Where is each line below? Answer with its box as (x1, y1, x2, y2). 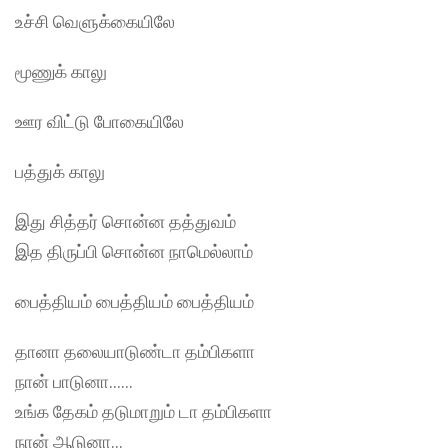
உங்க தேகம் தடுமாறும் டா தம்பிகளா (15, 401, 272, 423)
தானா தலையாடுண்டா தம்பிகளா (15, 341, 255, 363)
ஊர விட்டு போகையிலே (15, 111, 184, 133)
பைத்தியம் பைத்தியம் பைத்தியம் (15, 291, 254, 313)
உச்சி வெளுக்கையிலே (15, 11, 175, 33)
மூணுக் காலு (15, 61, 107, 83)
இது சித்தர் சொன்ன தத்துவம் (15, 211, 236, 233)
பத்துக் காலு (15, 161, 105, 183)
